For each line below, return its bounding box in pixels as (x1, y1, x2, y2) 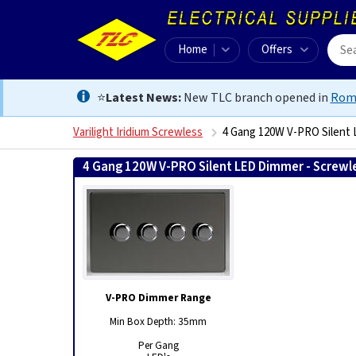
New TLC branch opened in (180, 89, 331, 106)
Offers (261, 41, 292, 58)
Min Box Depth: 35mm (110, 314, 207, 329)
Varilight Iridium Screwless (73, 124, 203, 141)
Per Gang (137, 338, 179, 353)
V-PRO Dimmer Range (105, 290, 211, 305)
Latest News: (105, 89, 181, 106)
